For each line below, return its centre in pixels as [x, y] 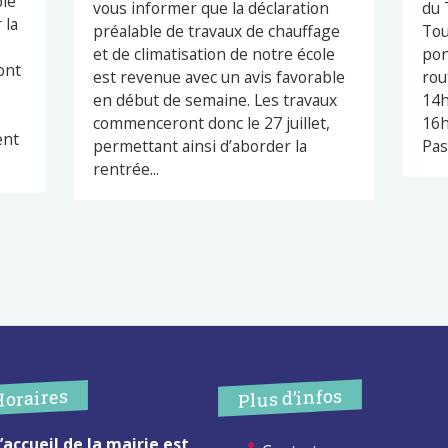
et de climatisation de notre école [213, 53]
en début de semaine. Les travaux [214, 99]
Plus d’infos [290, 398]
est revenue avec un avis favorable [218, 76]
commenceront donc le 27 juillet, [211, 122]
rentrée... [125, 168]
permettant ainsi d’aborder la [199, 145]
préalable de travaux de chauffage [216, 30]
